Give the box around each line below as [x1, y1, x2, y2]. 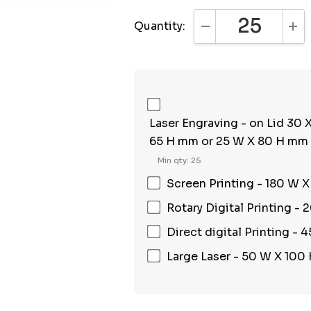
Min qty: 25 [158, 155, 202, 165]
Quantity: [134, 19, 186, 33]
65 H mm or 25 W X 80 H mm [149, 133, 309, 149]
